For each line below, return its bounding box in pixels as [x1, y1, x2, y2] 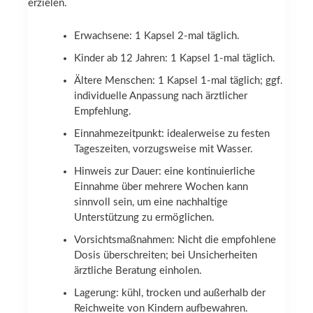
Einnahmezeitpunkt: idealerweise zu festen [74, 128, 270, 139]
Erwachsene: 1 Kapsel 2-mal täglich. [74, 30, 240, 41]
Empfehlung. [74, 105, 132, 117]
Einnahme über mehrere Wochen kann [74, 181, 249, 192]
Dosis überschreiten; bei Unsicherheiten [74, 249, 258, 261]
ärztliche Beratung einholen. [74, 265, 203, 276]
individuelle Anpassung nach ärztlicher [74, 90, 248, 101]
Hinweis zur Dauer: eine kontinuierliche [74, 166, 256, 177]
